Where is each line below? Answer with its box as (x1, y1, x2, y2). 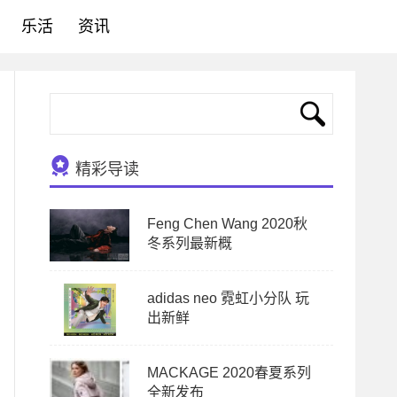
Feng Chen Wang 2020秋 (147, 216, 307, 231)
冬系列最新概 (147, 236, 232, 251)
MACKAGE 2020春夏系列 (147, 365, 311, 380)
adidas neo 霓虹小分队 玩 (147, 291, 309, 306)
